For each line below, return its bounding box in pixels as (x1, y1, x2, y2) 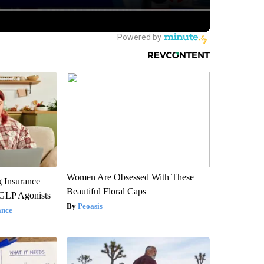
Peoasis (77, 202, 103, 211)
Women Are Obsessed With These (66, 172, 194, 183)
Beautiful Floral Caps (66, 186, 146, 197)
